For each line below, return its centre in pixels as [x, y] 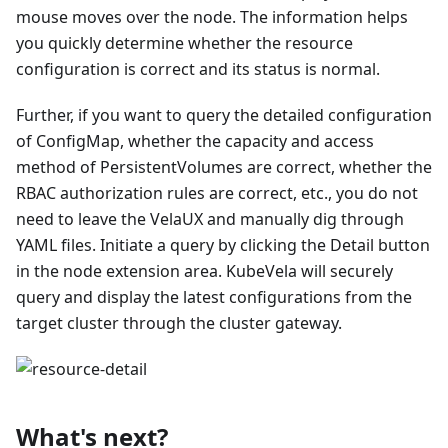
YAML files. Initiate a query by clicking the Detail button [223, 244]
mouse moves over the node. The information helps [212, 16]
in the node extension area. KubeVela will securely [204, 270]
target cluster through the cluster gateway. [179, 322]
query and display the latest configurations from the [214, 296]
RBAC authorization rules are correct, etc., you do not [217, 192]
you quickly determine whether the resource [184, 42]
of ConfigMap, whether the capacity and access [195, 140]
